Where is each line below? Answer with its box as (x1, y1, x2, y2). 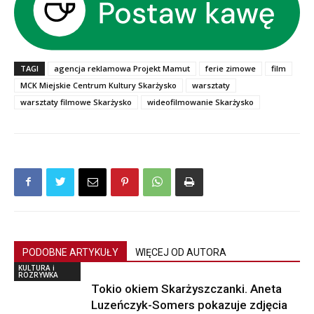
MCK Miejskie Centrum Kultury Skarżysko (20, 79, 177, 90)
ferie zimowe (205, 62, 256, 74)
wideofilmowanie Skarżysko (147, 96, 254, 107)
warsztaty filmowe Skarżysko (20, 96, 132, 107)
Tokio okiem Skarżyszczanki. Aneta (91, 281, 282, 296)
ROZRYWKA (18, 269, 58, 280)
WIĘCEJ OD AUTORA (135, 246, 226, 258)
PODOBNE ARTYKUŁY (22, 246, 118, 258)
